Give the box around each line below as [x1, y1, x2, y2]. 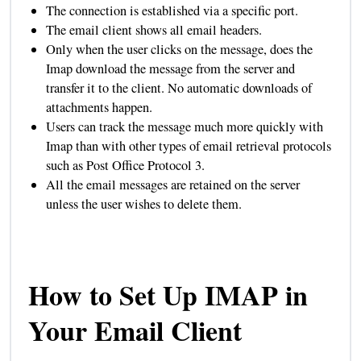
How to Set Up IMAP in [27, 274, 308, 315]
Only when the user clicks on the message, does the [45, 39, 313, 58]
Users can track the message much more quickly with [45, 117, 323, 135]
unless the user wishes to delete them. [45, 194, 242, 213]
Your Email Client [27, 309, 242, 351]
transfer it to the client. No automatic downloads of [45, 78, 312, 97]
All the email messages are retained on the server [45, 175, 300, 193]
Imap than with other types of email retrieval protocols [45, 136, 331, 155]
